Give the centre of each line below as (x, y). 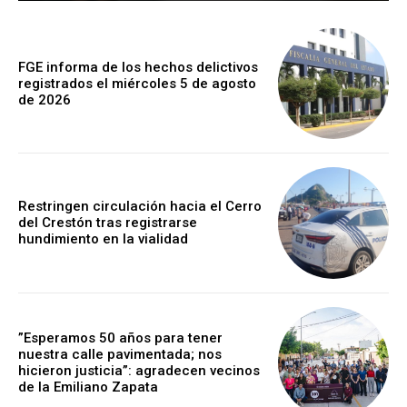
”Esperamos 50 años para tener (120, 338)
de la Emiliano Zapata (88, 387)
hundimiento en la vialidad (103, 239)
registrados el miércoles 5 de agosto (137, 84)
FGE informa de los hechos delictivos (138, 68)
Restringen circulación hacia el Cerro (140, 207)
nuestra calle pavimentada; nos (120, 354)
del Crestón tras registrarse (108, 223)
